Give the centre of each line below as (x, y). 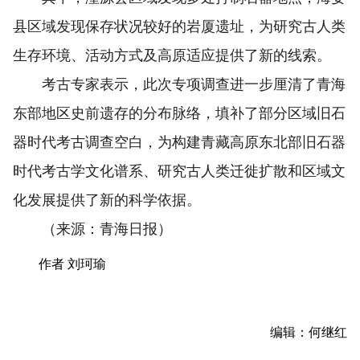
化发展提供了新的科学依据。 (107, 200)
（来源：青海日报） (92, 229)
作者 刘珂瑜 (72, 264)
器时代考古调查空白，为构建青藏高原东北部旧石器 (179, 142)
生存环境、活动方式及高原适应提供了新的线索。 (172, 55)
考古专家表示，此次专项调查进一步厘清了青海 (179, 84)
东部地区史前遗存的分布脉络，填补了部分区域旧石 (179, 113)
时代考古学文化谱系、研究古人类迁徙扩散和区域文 (179, 171)
